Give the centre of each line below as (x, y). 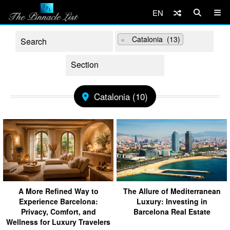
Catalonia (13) (153, 39)
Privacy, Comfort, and (58, 211)
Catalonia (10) (121, 96)
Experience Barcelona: (58, 201)
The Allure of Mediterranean (172, 191)
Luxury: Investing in (172, 201)
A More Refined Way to (58, 191)
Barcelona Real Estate (172, 211)
